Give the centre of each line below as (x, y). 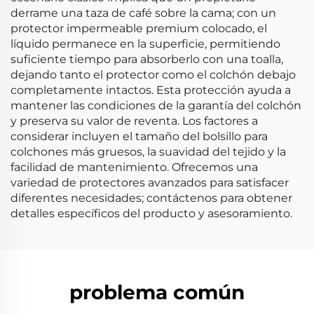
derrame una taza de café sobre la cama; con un (143, 13)
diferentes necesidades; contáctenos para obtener (151, 198)
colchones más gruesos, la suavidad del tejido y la (148, 152)
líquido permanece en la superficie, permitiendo (145, 44)
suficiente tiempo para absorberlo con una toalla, (147, 59)
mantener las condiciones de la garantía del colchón (156, 105)
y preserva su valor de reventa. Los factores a (134, 121)
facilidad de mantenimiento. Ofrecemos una (134, 167)
